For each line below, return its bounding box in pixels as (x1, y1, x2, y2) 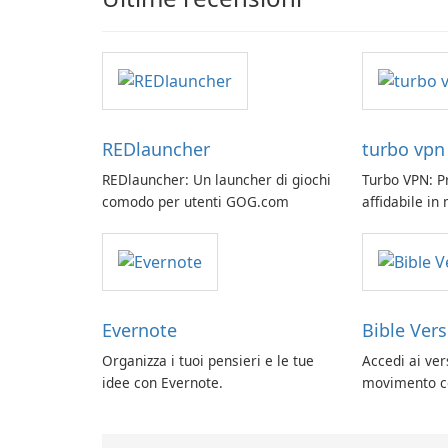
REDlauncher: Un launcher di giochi (102, 170, 331, 190)
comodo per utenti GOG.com (102, 192, 289, 212)
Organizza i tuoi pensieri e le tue (102, 351, 314, 371)
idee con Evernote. (102, 373, 223, 393)
